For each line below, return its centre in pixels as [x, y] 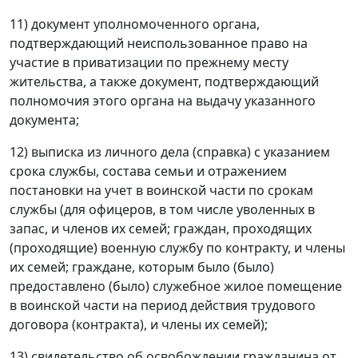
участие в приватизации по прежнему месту [149, 62]
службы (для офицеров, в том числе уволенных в [162, 209]
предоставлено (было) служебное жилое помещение [176, 286]
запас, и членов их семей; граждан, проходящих [161, 228]
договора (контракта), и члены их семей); [139, 324]
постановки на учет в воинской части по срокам [161, 190]
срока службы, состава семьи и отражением [148, 171]
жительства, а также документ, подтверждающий [164, 81]
